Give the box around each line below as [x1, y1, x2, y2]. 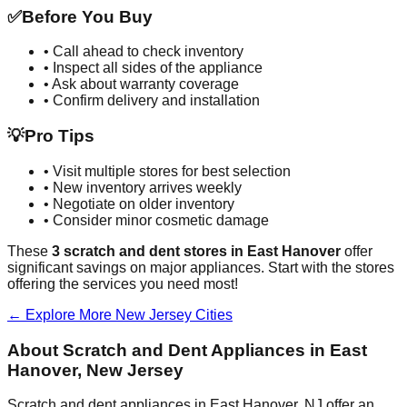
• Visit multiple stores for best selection [44, 163, 291, 179]
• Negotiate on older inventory [44, 195, 234, 212]
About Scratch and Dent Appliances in [7, 340, 330, 360]
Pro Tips [25, 126, 94, 146]
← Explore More [7, 306, 115, 323]
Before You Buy [22, 6, 153, 26]
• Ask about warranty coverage [44, 76, 239, 93]
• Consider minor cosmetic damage [44, 212, 269, 228]
